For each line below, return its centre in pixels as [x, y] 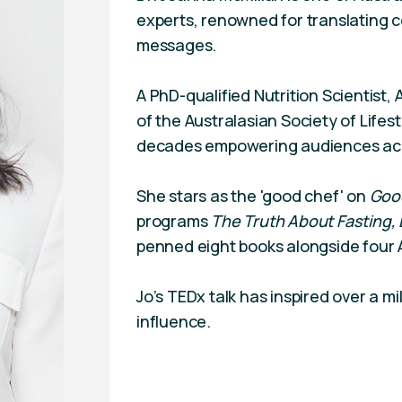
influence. [174, 321]
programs [174, 221]
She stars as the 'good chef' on [253, 196]
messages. [177, 45]
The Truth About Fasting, [303, 221]
